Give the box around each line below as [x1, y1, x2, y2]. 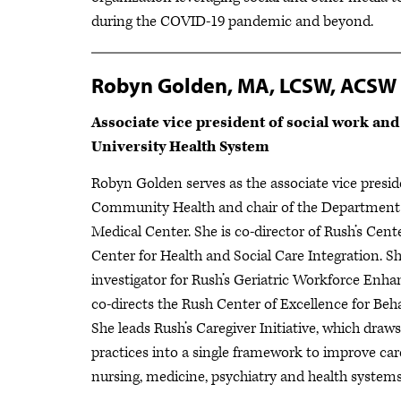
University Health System [91, 137, 269, 158]
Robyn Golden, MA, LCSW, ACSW [91, 72, 397, 99]
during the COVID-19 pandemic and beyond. [91, 12, 373, 32]
